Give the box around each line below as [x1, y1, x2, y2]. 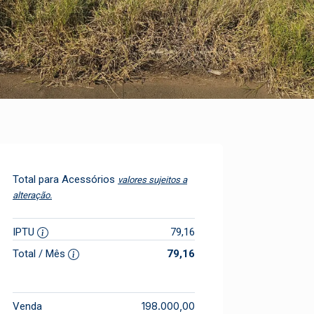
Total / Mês [13, 247, 68, 260]
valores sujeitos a [118, 175, 187, 185]
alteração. [13, 190, 52, 200]
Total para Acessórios [13, 173, 118, 186]
